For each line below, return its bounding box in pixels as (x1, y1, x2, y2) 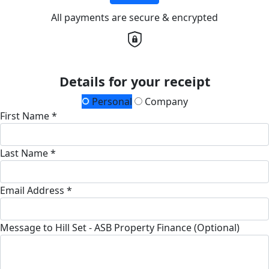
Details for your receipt (59, 72, 210, 90)
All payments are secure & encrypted (51, 11, 218, 25)
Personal (89, 94, 132, 108)
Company (142, 94, 188, 108)
